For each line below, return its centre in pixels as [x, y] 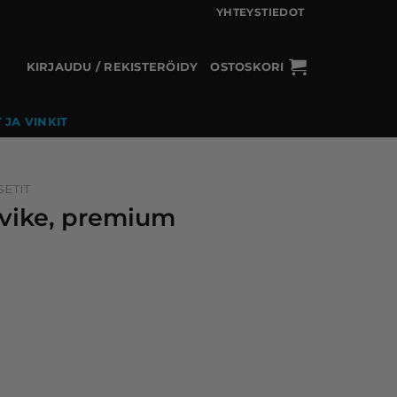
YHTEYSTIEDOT [261, 13]
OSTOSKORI [247, 66]
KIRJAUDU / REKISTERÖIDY [112, 66]
